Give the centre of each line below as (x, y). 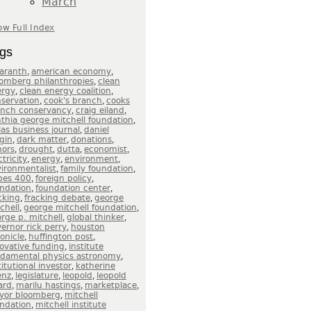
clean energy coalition (65, 91)
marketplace (111, 286)
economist (106, 150)
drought (36, 150)
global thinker (95, 218)
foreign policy (64, 179)
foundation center (73, 188)
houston (88, 227)
